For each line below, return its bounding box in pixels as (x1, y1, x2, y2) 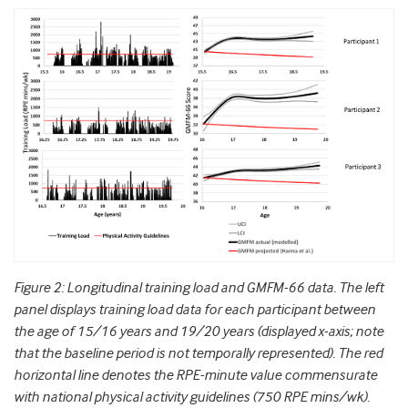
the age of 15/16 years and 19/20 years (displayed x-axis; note (14, 323, 383, 341)
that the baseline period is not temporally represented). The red (14, 345, 382, 362)
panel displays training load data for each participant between (14, 301, 375, 319)
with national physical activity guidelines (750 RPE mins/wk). (14, 389, 370, 406)
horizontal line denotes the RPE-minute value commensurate (14, 367, 377, 384)
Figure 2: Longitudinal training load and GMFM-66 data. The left (14, 280, 383, 297)
